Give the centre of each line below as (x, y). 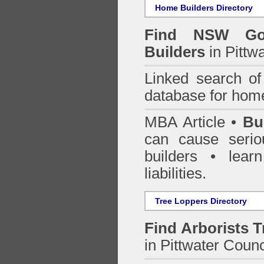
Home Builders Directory (203, 8)
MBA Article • (194, 122)
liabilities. (175, 173)
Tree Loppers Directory (200, 201)
